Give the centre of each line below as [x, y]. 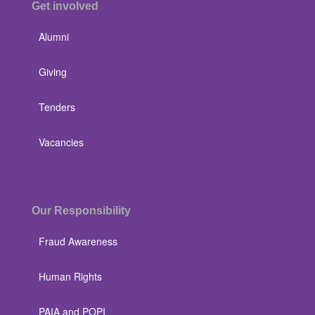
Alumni [54, 37]
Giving [53, 72]
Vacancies [61, 142]
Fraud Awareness [78, 241]
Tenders [57, 107]
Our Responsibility [81, 211]
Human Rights [70, 276]
